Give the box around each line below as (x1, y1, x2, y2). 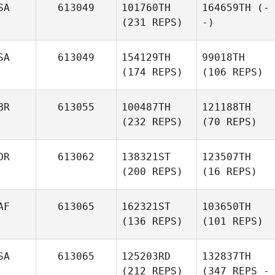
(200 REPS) (122, 166, 183, 177)
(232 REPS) (122, 116, 183, 128)
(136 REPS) (122, 215, 183, 227)
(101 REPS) (202, 215, 263, 227)
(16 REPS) (202, 166, 257, 177)
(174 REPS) (122, 66, 183, 78)
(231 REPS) (122, 17, 183, 28)
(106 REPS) (202, 66, 263, 78)
